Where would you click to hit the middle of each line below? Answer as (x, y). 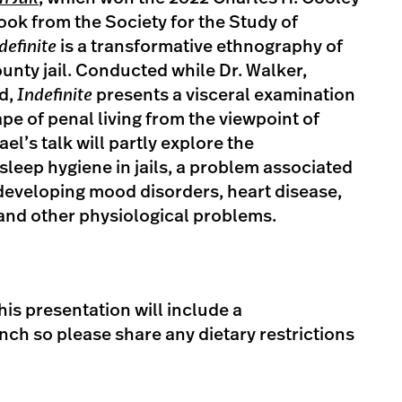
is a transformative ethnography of (201, 47)
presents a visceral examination (224, 95)
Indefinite (55, 95)
